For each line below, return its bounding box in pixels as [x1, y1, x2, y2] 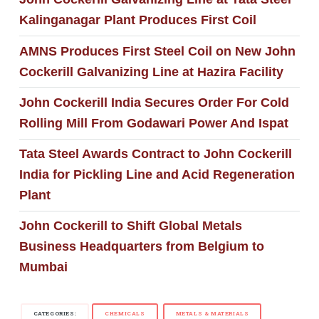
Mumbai [19, 260, 68, 275]
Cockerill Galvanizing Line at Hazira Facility [19, 64, 283, 79]
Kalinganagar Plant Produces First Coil [19, 13, 256, 28]
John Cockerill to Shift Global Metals [19, 219, 242, 234]
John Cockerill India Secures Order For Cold [19, 95, 289, 110]
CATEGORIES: [33, 309, 77, 317]
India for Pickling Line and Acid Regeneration [19, 167, 295, 182]
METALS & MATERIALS [175, 309, 249, 317]
